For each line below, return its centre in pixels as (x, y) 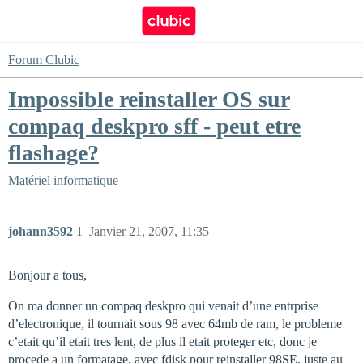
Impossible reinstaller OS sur (149, 99)
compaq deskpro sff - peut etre (154, 126)
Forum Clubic (44, 60)
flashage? (53, 153)
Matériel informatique (63, 180)
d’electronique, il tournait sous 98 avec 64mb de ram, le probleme (175, 324)
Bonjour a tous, (47, 275)
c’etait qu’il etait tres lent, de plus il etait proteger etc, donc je (162, 342)
